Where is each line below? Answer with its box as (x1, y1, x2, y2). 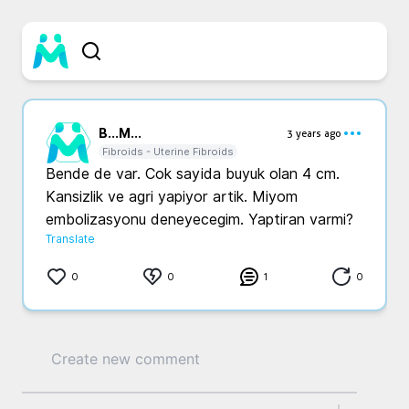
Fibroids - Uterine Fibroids (102, 145, 234, 158)
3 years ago (287, 127, 341, 140)
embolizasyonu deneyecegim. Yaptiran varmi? (46, 211, 353, 228)
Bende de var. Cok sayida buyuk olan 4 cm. (46, 165, 340, 183)
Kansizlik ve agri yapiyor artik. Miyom (46, 188, 298, 205)
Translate (46, 232, 95, 246)
